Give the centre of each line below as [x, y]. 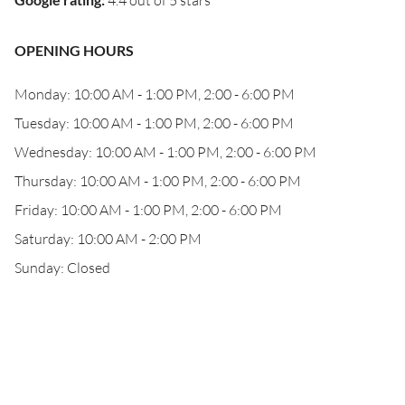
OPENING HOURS [74, 50]
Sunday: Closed [62, 268]
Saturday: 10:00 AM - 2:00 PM [108, 239]
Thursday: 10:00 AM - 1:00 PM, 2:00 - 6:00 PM [158, 181]
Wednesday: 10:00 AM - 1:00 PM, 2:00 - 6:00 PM [165, 152]
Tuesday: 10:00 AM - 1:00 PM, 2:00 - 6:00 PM [154, 123]
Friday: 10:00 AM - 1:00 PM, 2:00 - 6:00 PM [148, 210]
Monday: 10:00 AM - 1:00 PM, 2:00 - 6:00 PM [155, 94]
